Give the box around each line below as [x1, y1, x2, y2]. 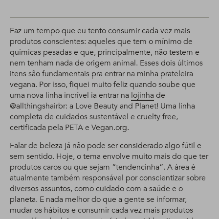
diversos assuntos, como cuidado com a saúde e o [10, 183, 183, 194]
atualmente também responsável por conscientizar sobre [10, 173, 206, 183]
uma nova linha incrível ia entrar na [10, 90, 131, 101]
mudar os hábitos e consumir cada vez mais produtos [10, 205, 193, 216]
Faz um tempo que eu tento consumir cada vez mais [10, 25, 190, 36]
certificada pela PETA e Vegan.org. [10, 122, 129, 133]
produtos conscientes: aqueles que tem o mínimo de [10, 36, 193, 47]
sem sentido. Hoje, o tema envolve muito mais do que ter [10, 151, 208, 162]
